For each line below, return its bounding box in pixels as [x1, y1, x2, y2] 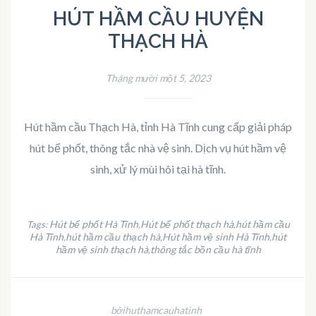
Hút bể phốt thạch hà [140, 217, 233, 230]
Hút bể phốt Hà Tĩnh [49, 217, 138, 230]
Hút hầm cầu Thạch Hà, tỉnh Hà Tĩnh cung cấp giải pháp [24, 119, 292, 133]
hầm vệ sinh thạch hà [55, 243, 148, 255]
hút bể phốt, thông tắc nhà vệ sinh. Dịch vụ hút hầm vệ [30, 140, 286, 154]
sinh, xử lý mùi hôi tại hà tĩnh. [90, 162, 226, 176]
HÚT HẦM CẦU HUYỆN [52, 6, 264, 30]
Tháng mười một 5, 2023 [105, 71, 211, 84]
